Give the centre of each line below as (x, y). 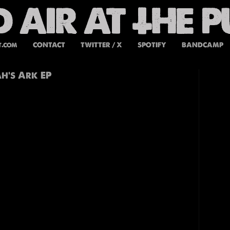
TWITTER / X (101, 45)
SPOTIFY (152, 45)
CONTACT (49, 45)
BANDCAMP (202, 45)
